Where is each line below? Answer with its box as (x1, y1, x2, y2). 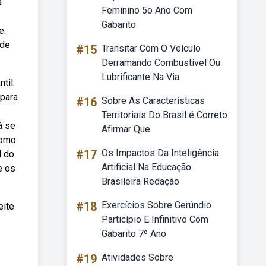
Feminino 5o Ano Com (102, 5, 192, 16)
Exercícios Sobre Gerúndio (102, 199, 211, 211)
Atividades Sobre (102, 252, 173, 263)
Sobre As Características (102, 95, 205, 106)
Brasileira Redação (102, 176, 179, 187)
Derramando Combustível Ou (102, 57, 220, 68)
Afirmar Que (102, 123, 150, 135)
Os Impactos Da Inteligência (102, 147, 219, 159)
